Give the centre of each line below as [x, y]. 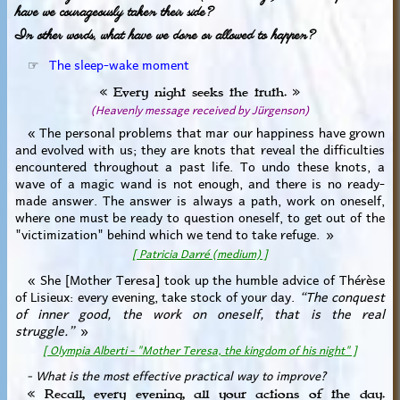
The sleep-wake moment [119, 64]
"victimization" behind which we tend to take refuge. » [174, 233]
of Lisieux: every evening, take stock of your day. [157, 295]
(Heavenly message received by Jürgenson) [200, 108]
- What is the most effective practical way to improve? [171, 374]
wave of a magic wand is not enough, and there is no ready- [200, 182]
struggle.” [44, 329]
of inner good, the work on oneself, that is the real [200, 312]
